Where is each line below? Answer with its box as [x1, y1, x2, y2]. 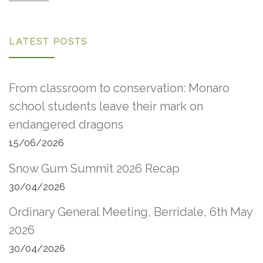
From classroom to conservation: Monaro [9, 81, 230, 96]
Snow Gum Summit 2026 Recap [9, 161, 180, 176]
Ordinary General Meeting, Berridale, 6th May [9, 205, 252, 220]
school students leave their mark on [9, 99, 203, 114]
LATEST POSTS [9, 35, 87, 47]
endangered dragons [9, 117, 123, 132]
